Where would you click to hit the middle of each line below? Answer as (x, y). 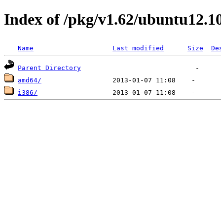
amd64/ (30, 80)
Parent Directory (49, 68)
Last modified (138, 48)
